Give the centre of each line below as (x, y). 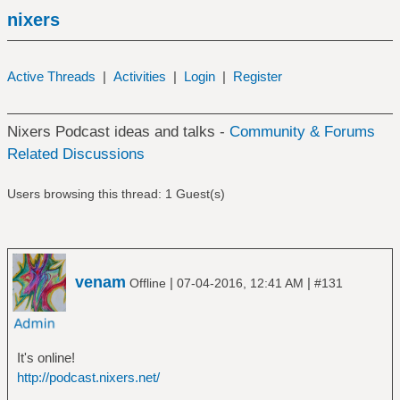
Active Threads (51, 76)
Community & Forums (302, 132)
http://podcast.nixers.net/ (88, 377)
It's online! (46, 357)
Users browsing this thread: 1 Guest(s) (116, 194)
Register (257, 76)
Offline (148, 283)
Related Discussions (75, 154)
